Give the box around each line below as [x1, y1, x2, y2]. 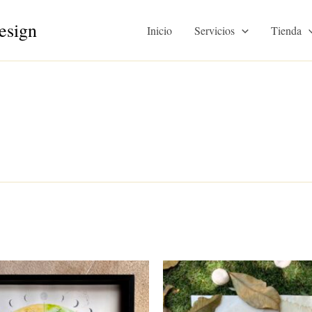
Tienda [270, 23, 302, 38]
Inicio [147, 23, 173, 38]
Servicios [194, 23, 235, 38]
